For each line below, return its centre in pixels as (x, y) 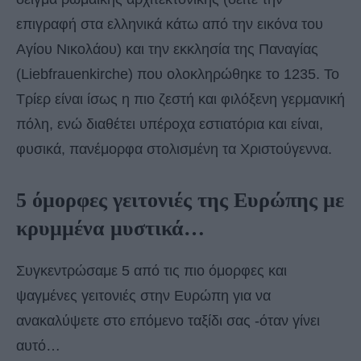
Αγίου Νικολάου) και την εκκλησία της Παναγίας (167, 49)
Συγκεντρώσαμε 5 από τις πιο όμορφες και (151, 270)
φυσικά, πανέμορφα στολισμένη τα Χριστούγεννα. (174, 149)
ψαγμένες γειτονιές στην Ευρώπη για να (143, 295)
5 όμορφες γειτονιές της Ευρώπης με (180, 200)
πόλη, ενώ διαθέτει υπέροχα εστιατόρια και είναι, (170, 124)
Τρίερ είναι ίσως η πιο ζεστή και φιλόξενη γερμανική (180, 99)
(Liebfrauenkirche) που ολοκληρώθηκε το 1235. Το (178, 74)
